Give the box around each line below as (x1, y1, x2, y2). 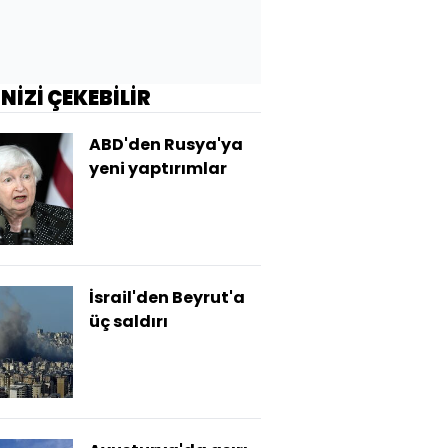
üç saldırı (89, 310, 168, 333)
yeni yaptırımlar (89, 157, 227, 180)
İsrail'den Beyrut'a (89, 286, 245, 309)
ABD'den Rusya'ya (89, 133, 243, 156)
